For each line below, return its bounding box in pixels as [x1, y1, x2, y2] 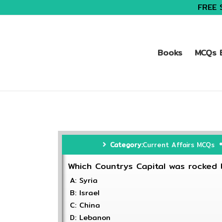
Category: [110, 140, 143, 150]
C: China [70, 200, 100, 211]
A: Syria [70, 175, 98, 186]
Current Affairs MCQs [142, 140, 215, 150]
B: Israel [70, 187, 100, 198]
